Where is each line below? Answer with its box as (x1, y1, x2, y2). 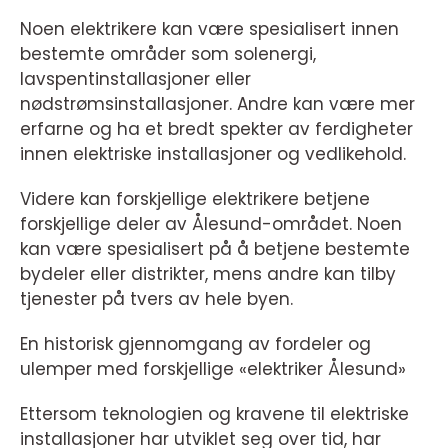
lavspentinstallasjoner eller (20, 67, 251, 91)
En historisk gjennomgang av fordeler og (20, 332, 371, 356)
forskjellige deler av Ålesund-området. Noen (20, 212, 402, 236)
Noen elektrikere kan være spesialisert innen (20, 17, 399, 41)
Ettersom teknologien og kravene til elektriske (20, 402, 409, 426)
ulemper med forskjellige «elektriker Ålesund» (20, 357, 406, 381)
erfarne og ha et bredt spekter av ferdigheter (20, 117, 413, 141)
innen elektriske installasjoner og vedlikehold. (20, 142, 406, 166)
